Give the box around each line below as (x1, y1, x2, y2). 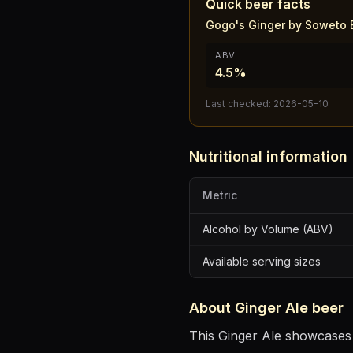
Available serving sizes (203, 255, 321, 268)
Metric (203, 188, 237, 202)
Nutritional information (189, 148, 347, 165)
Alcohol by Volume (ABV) (203, 222, 333, 236)
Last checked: (206, 98, 273, 110)
